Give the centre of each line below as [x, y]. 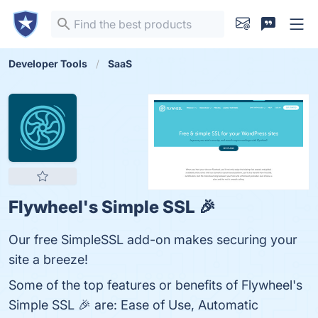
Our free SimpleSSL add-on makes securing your [153, 240]
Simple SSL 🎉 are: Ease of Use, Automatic [133, 305]
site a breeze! [48, 259]
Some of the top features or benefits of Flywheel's [155, 285]
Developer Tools [48, 64]
